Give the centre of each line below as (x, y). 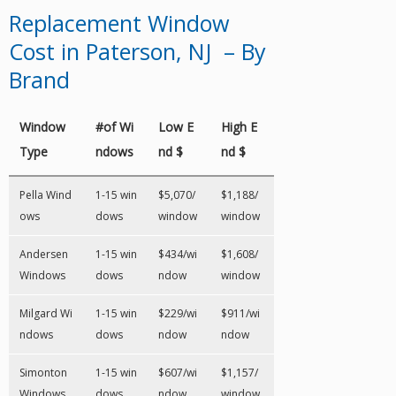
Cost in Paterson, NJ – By (137, 51)
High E (239, 126)
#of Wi (114, 126)
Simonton (43, 372)
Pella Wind (46, 194)
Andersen (44, 254)
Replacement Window (119, 23)
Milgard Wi (46, 313)
